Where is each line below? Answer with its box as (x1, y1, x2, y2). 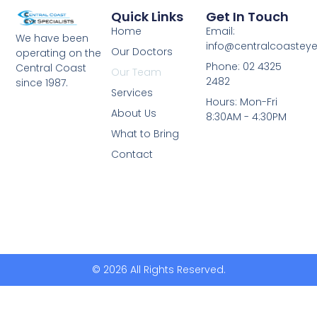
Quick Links (110, 8, 183, 26)
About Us (110, 106, 156, 121)
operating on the (16, 45, 102, 60)
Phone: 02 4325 (206, 59, 282, 74)
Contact (110, 147, 153, 162)
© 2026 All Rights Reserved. (91, 262, 226, 277)
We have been (16, 30, 89, 45)
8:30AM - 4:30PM (206, 110, 287, 125)
